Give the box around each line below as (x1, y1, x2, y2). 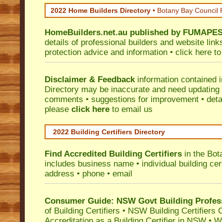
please (45, 105, 71, 114)
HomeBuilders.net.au (45, 28, 127, 37)
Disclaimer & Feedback (45, 75, 135, 84)
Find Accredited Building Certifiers (45, 149, 182, 159)
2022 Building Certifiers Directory (53, 128, 165, 136)
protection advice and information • (45, 48, 175, 57)
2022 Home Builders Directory (51, 6, 153, 14)
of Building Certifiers (45, 206, 120, 216)
